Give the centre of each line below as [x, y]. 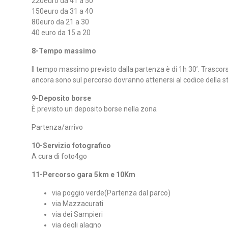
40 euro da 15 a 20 [61, 33]
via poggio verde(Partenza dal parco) [111, 193]
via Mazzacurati [78, 203]
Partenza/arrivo [57, 127]
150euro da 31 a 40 [62, 11]
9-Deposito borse [61, 98]
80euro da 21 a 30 [60, 22]
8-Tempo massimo [64, 51]
